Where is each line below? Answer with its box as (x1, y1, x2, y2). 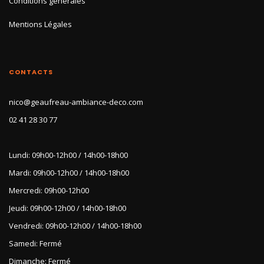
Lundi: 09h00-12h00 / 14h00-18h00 (9, 149, 128, 160)
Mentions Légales (9, 18, 72, 29)
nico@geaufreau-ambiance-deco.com (9, 96, 143, 107)
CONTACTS (9, 67, 53, 77)
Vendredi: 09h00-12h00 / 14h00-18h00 (9, 220, 141, 231)
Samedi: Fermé (9, 237, 62, 249)
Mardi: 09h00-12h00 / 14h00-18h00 (9, 167, 129, 178)
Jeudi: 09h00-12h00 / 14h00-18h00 (9, 202, 126, 213)
